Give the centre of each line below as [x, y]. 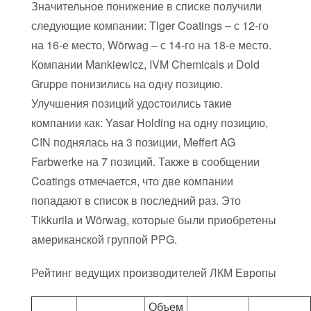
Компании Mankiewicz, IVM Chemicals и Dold [145, 65]
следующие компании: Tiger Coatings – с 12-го [150, 26]
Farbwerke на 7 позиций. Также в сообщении [145, 162]
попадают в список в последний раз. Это [136, 201]
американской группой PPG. [104, 239]
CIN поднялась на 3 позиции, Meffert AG [133, 142]
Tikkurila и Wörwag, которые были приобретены [154, 220]
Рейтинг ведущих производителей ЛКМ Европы [154, 273]
